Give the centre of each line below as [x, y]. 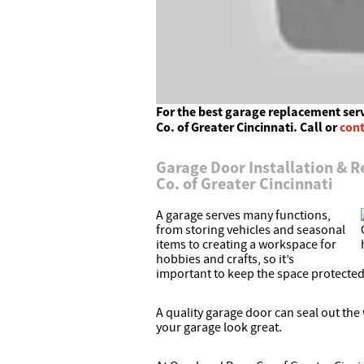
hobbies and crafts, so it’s [225, 260]
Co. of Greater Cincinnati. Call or [248, 127]
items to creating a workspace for [246, 245]
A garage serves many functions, [243, 216]
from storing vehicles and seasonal [251, 230]
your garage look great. [219, 328]
